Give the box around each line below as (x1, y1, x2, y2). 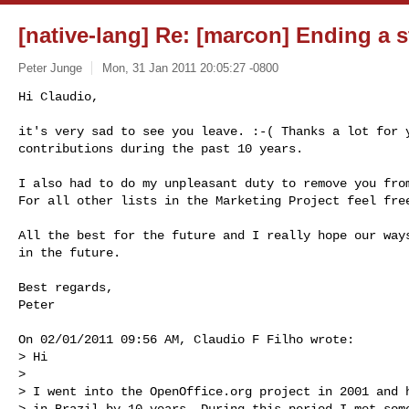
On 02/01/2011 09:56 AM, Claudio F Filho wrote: (18, 331, 354, 347)
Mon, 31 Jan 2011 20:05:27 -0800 (101, 60, 278, 75)
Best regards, (18, 279, 113, 295)
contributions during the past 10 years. (18, 141, 303, 156)
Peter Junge (18, 60, 82, 75)
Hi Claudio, (18, 89, 99, 104)
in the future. (18, 245, 121, 260)
